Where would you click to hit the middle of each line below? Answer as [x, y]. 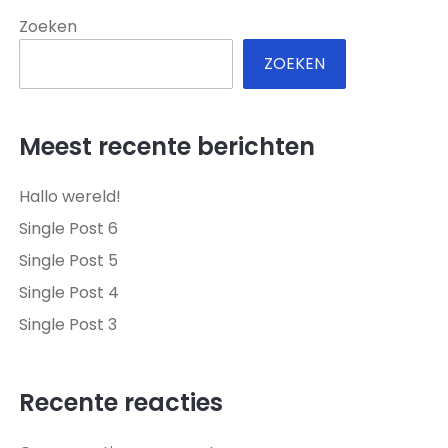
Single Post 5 [68, 260]
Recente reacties [121, 402]
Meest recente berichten [167, 146]
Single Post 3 [68, 324]
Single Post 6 [68, 228]
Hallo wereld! [70, 196]
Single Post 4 [69, 292]
